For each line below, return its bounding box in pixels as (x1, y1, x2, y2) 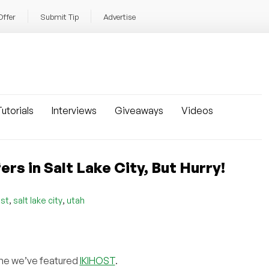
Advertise (103, 12, 136, 22)
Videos (181, 104, 213, 116)
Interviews (52, 104, 97, 116)
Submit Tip (40, 12, 79, 22)
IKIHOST (79, 254, 115, 267)
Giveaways (115, 104, 163, 116)
